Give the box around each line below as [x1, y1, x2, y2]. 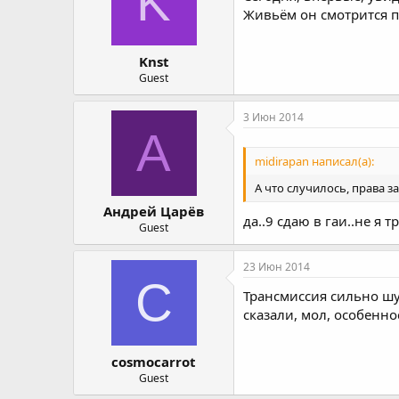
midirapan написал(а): [255, 152, 374, 169]
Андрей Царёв [103, 202, 204, 220]
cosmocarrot [111, 352, 196, 370]
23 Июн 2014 [243, 259, 310, 274]
